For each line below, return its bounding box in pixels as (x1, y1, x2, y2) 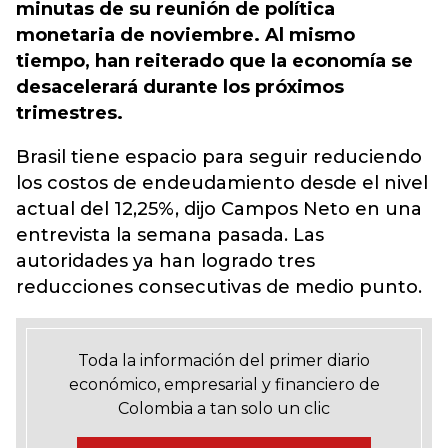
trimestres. (16, 102, 123, 124)
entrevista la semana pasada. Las (16, 224, 324, 246)
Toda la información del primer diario (78, 351, 370, 370)
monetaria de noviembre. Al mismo (16, 24, 355, 46)
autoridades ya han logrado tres (16, 250, 315, 272)
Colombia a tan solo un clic (118, 399, 330, 418)
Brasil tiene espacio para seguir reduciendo (16, 146, 422, 168)
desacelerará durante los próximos (16, 76, 344, 98)
